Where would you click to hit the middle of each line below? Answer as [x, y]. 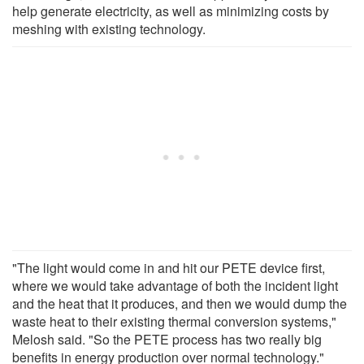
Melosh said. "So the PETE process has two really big [167, 339]
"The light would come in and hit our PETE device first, [169, 267]
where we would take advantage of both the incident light [175, 285]
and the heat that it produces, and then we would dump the [180, 303]
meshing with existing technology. [109, 28]
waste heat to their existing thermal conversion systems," [174, 321]
